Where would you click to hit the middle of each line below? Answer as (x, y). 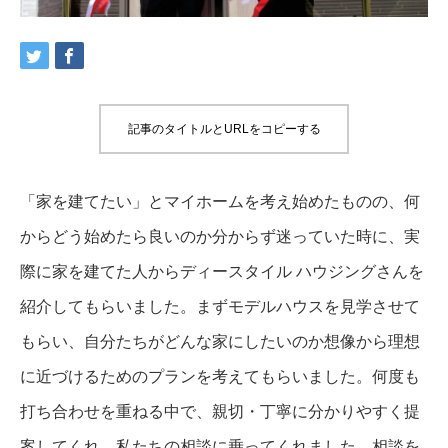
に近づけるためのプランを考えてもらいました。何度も (220, 376)
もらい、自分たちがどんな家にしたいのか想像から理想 (220, 341)
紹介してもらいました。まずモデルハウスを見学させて (220, 306)
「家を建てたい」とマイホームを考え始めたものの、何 (220, 201)
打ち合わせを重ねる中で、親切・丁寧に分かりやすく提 (220, 411)
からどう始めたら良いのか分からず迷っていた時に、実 (220, 236)
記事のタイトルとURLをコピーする (224, 129)
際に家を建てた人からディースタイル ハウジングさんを (222, 271)
